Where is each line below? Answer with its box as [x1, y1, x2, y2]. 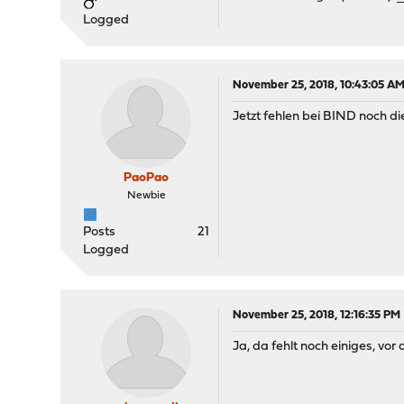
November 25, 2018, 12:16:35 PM [233, 309, 401, 321]
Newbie [126, 190, 166, 201]
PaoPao [124, 171, 170, 185]
